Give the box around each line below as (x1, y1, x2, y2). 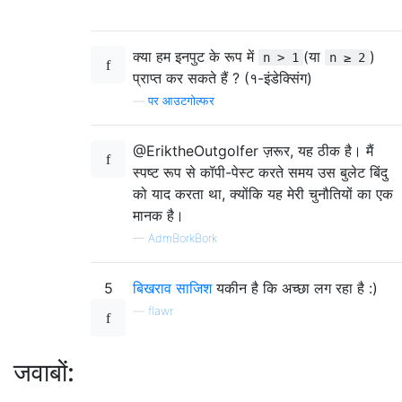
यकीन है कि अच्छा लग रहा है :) (212, 279, 378, 297)
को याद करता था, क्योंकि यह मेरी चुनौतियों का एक (133, 185, 393, 203)
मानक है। (133, 206, 184, 224)
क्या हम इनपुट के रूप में (133, 48, 258, 66)
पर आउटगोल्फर (148, 94, 214, 108)
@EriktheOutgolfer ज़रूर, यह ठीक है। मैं (133, 142, 373, 160)
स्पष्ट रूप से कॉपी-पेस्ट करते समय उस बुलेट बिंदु (133, 163, 388, 181)
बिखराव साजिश (133, 279, 212, 297)
